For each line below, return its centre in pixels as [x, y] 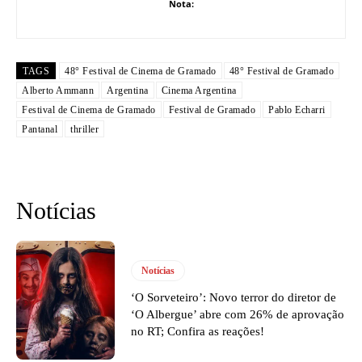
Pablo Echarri [297, 109]
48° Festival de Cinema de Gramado [141, 71]
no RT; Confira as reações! [198, 331]
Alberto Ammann [58, 90]
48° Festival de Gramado [281, 71]
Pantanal [40, 129]
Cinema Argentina [199, 90]
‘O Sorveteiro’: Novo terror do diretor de [234, 297]
